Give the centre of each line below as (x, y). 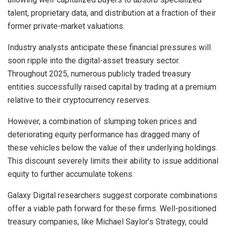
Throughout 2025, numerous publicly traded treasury (99, 74)
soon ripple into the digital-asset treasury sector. (94, 61)
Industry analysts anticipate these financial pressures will (109, 48)
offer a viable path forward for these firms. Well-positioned (112, 209)
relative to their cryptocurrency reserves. (79, 100)
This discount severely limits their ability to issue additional (113, 161)
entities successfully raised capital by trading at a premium (112, 87)
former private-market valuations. (66, 26)
